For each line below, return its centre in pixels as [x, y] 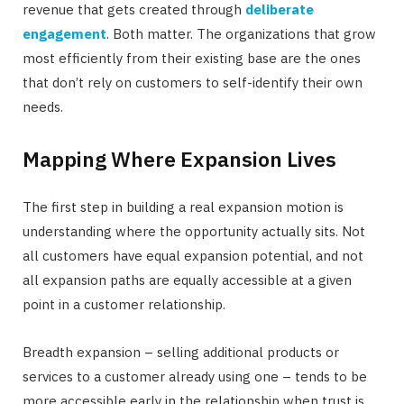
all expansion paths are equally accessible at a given [187, 280]
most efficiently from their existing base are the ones [192, 58]
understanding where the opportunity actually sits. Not [194, 232]
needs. [43, 106]
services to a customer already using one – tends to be [195, 377]
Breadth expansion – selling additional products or [181, 353]
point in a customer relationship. [124, 305]
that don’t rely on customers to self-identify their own [193, 82]
